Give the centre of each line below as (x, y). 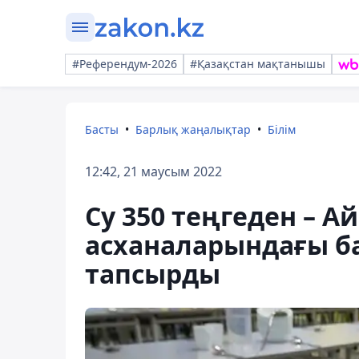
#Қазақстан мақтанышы (258, 64)
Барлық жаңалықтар (193, 129)
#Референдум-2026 (125, 64)
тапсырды (153, 274)
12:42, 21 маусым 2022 (153, 171)
